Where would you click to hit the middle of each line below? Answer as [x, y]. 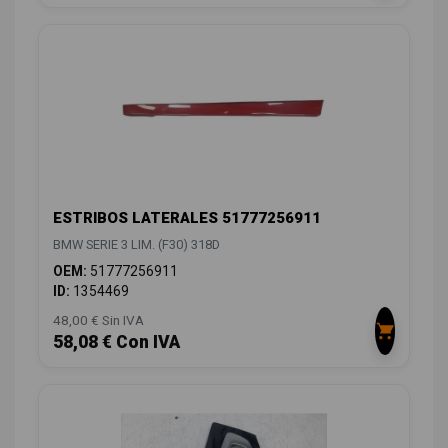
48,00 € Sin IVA [98, 320]
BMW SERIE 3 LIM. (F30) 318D [136, 245]
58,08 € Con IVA [116, 342]
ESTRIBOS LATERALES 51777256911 [187, 218]
